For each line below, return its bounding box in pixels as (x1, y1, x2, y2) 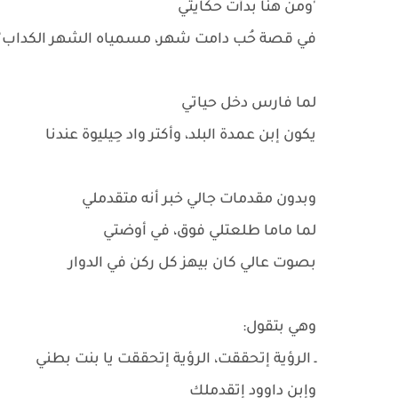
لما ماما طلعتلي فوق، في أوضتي (99, 224, 316, 240)
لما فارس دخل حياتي (181, 96, 316, 112)
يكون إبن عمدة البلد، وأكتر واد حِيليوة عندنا (42, 128, 316, 144)
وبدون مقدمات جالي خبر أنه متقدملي (78, 192, 316, 208)
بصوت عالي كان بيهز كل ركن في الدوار (65, 256, 316, 272)
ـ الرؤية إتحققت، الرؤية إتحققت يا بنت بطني (32, 352, 316, 368)
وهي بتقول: (243, 320, 316, 336)
